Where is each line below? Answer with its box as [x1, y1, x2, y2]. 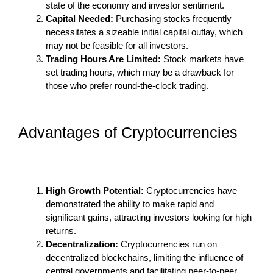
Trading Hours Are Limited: [46, 53, 161, 64]
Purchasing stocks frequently [116, 13, 232, 24]
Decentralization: [46, 238, 121, 249]
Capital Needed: [46, 13, 116, 24]
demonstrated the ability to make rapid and [46, 198, 214, 209]
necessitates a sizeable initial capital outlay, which [46, 26, 243, 37]
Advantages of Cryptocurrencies [18, 123, 238, 141]
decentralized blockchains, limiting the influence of [46, 252, 243, 263]
